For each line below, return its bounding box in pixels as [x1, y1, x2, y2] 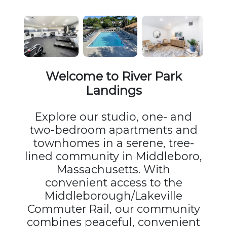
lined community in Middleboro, [25, 149, 202, 163]
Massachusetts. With [57, 162, 170, 176]
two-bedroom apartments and [29, 123, 198, 136]
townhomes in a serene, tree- [33, 136, 194, 149]
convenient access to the [45, 175, 182, 189]
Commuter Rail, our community [27, 202, 200, 215]
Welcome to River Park [45, 68, 182, 84]
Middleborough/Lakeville [45, 188, 182, 202]
